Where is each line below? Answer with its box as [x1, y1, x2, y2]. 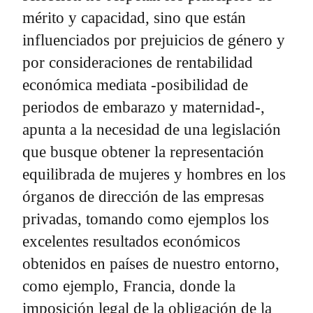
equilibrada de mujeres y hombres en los [22, 165, 286, 183]
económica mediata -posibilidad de [22, 75, 248, 94]
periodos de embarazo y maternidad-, [22, 98, 265, 116]
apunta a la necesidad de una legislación [22, 120, 281, 138]
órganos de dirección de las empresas [22, 187, 264, 205]
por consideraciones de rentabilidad [22, 53, 253, 71]
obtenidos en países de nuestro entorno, [22, 254, 279, 272]
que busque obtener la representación [22, 143, 264, 161]
